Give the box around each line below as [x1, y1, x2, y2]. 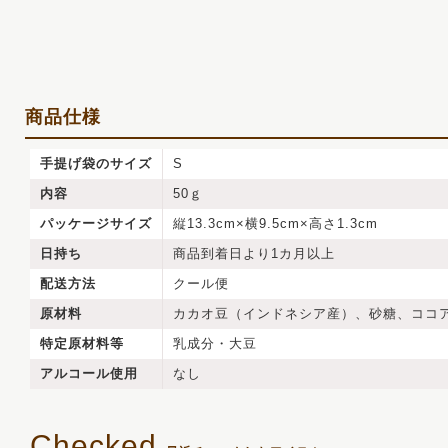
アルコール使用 [40, 366, 138, 382]
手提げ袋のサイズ [40, 156, 152, 172]
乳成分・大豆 [173, 336, 257, 352]
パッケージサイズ [40, 216, 152, 232]
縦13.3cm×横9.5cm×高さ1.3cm [173, 216, 378, 232]
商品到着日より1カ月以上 [173, 246, 335, 262]
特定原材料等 [40, 336, 124, 352]
